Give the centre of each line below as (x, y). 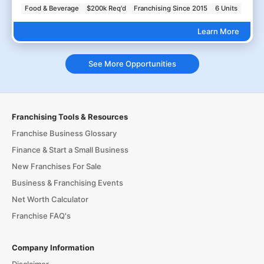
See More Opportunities (132, 64)
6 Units (227, 8)
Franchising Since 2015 (171, 8)
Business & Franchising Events (67, 182)
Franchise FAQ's (41, 215)
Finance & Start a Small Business (70, 149)
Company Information (53, 247)
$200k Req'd (107, 8)
